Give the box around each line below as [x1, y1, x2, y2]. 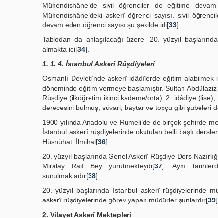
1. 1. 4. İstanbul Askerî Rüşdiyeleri [42, 60, 155, 68]
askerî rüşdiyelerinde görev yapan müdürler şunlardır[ [42, 196, 208, 204]
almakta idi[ [42, 45, 77, 53]
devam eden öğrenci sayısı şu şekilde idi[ [42, 21, 169, 29]
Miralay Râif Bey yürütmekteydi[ [42, 162, 154, 170]
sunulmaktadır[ [42, 172, 88, 180]
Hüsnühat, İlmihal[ [42, 138, 98, 145]
